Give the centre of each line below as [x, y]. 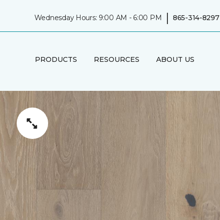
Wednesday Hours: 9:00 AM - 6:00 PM [98, 17]
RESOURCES [116, 59]
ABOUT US [175, 59]
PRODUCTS [56, 59]
